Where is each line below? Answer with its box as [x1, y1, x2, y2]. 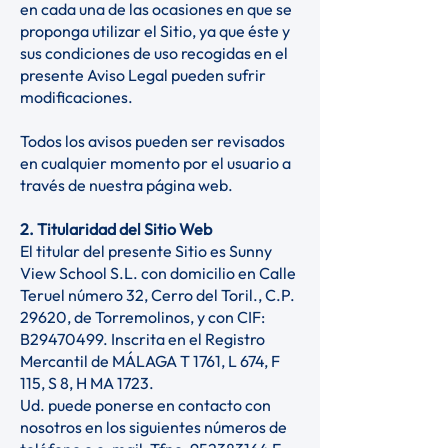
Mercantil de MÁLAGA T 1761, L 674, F [20, 351, 280, 371]
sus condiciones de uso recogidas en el [20, 43, 288, 63]
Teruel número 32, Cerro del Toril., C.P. [20, 285, 295, 305]
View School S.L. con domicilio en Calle [20, 263, 296, 283]
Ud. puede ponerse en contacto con [20, 395, 271, 415]
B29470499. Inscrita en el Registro [20, 329, 265, 349]
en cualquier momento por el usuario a [20, 153, 291, 173]
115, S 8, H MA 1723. [20, 373, 157, 393]
